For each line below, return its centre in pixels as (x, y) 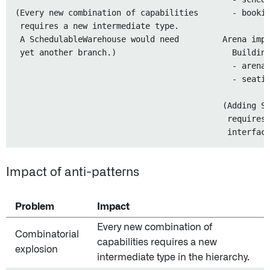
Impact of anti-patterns (73, 172)
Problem (35, 207)
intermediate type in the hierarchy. (173, 257)
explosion (36, 250)
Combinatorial (47, 234)
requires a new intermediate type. (97, 26)
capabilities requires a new (157, 242)
